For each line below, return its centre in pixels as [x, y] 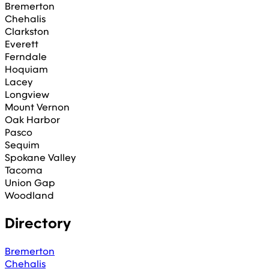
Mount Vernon [37, 107]
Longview [27, 94]
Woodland [29, 195]
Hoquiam [26, 69]
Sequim [22, 145]
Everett [22, 44]
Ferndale [26, 56]
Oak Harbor [32, 119]
